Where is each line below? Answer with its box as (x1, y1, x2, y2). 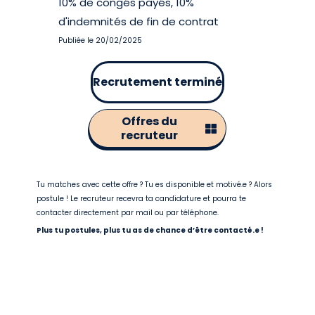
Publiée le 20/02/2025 (58, 35, 143, 46)
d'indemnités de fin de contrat (58, 14, 219, 29)
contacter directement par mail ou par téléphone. (37, 207, 219, 218)
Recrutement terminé (93, 74, 222, 90)
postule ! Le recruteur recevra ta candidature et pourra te (37, 193, 247, 204)
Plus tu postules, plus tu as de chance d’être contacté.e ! (37, 225, 264, 236)
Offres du (121, 113, 177, 129)
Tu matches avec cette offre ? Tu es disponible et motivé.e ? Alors (37, 179, 273, 190)
